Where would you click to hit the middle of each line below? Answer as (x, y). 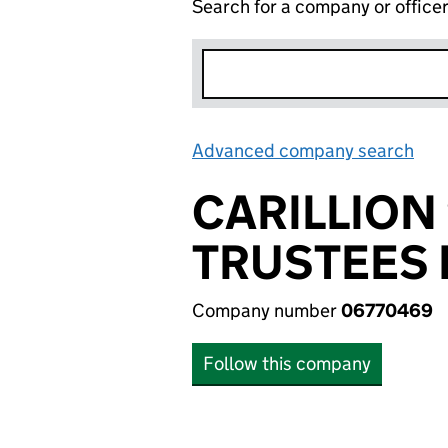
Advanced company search (303, 150)
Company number (266, 310)
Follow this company (287, 363)
